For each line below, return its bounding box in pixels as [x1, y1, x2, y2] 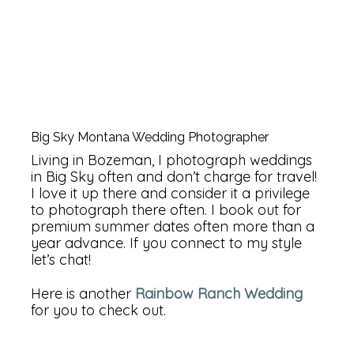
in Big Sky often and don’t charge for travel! [31, 167, 318, 186]
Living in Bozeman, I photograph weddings [31, 150, 313, 169]
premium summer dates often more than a [31, 217, 315, 235]
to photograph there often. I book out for [31, 200, 302, 219]
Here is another [31, 284, 136, 303]
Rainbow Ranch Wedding [135, 284, 303, 303]
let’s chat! [31, 250, 92, 269]
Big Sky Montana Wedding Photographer [31, 130, 269, 145]
